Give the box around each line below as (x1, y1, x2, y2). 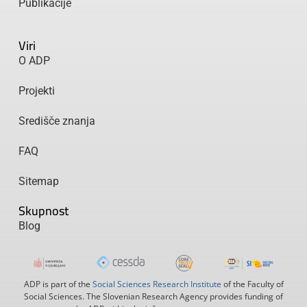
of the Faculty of (221, 278, 284, 290)
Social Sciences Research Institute (92, 278, 221, 290)
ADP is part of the (23, 278, 93, 290)
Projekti (18, 84, 55, 98)
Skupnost (18, 199, 69, 223)
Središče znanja (18, 114, 95, 128)
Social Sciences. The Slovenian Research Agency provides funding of (24, 290, 283, 302)
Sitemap (18, 175, 59, 188)
